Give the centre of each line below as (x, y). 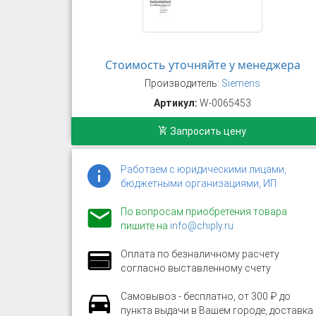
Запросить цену (207, 131)
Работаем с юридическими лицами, (203, 169)
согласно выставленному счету (196, 268)
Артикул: (176, 103)
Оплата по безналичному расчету (200, 254)
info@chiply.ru (202, 226)
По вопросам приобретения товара (204, 212)
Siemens (241, 83)
